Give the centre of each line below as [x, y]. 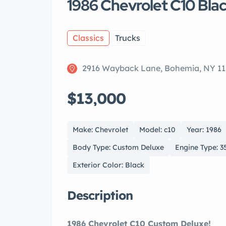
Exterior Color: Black [108, 165]
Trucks [128, 38]
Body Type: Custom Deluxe [118, 148]
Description [100, 195]
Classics [88, 38]
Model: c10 [157, 130]
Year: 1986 [204, 130]
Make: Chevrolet [100, 130]
